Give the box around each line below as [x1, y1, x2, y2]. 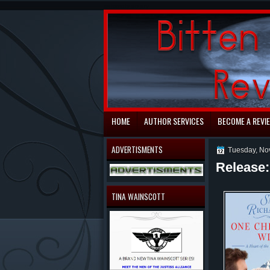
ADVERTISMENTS [111, 143, 163, 155]
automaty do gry [104, 2, 149, 9]
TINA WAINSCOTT [111, 190, 165, 202]
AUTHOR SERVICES [144, 115, 204, 127]
